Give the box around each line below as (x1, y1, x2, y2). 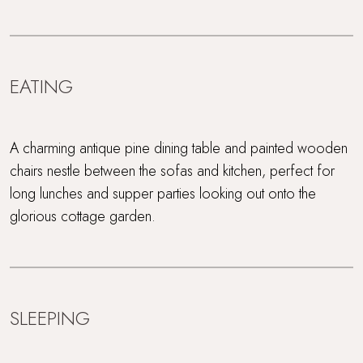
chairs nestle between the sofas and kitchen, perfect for (10, 160, 335, 181)
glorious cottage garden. (10, 205, 156, 227)
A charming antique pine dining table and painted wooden (10, 137, 348, 159)
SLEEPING (10, 304, 90, 332)
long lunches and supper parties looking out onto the (10, 182, 316, 204)
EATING (10, 72, 73, 100)
